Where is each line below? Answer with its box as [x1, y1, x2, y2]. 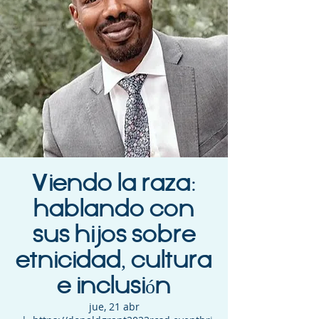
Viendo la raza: [31, 171, 197, 197]
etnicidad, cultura [16, 248, 212, 274]
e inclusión [57, 273, 171, 300]
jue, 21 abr [88, 299, 140, 313]
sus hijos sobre [32, 222, 196, 249]
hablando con [33, 197, 194, 223]
